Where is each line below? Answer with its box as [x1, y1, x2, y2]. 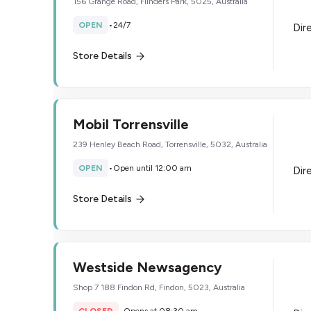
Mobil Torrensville [73, 116, 189, 133]
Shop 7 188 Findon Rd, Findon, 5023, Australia [73, 283, 245, 292]
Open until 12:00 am [113, 163, 192, 173]
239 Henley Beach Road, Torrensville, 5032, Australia [73, 140, 267, 149]
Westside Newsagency [73, 259, 222, 276]
